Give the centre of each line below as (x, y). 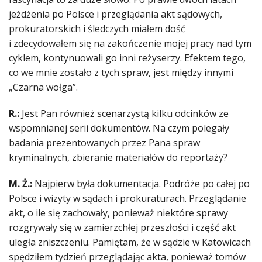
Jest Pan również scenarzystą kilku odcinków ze (124, 114)
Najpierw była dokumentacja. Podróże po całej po (142, 184)
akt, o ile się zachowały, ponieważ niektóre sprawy (118, 213)
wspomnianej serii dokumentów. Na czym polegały (119, 128)
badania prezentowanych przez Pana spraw (104, 143)
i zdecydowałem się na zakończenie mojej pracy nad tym (130, 44)
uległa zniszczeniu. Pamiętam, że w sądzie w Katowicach (130, 242)
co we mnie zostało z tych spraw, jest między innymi (121, 73)
